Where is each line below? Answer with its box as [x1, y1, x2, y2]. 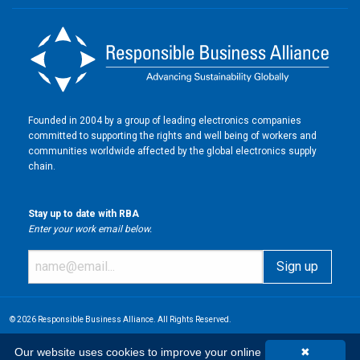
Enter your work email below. [28, 223, 152, 235]
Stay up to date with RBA [28, 207, 139, 219]
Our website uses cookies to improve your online [14, 346, 261, 358]
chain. [28, 160, 55, 172]
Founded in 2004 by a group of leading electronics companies [28, 114, 301, 126]
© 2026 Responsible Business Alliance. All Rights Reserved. [10, 314, 231, 324]
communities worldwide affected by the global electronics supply [28, 145, 317, 157]
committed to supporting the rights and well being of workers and [28, 129, 317, 141]
